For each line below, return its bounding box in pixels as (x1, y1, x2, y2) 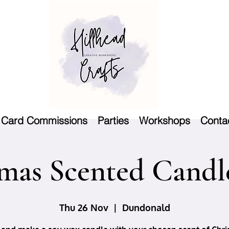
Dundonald (122, 202, 170, 214)
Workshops (139, 114, 190, 127)
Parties (98, 114, 129, 127)
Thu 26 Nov (59, 202, 108, 214)
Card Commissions (1, 114, 87, 127)
